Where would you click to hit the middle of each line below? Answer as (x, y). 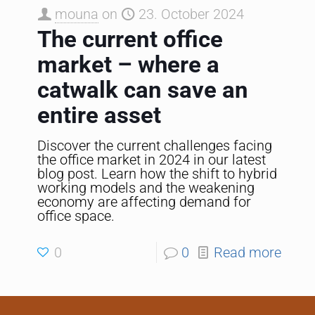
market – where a (128, 65)
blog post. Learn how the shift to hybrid (157, 174)
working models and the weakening (146, 188)
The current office (130, 39)
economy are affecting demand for (144, 202)
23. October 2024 (191, 14)
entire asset (99, 115)
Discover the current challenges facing (155, 146)
